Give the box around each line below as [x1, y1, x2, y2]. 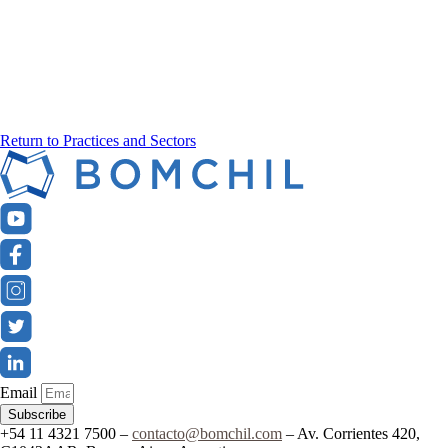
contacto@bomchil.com [132, 424, 282, 442]
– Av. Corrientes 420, [282, 424, 420, 442]
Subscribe [8, 406, 66, 422]
